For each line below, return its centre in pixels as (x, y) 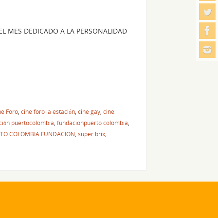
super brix (91, 134)
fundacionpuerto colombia (92, 122)
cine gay (89, 111)
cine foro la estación (48, 111)
